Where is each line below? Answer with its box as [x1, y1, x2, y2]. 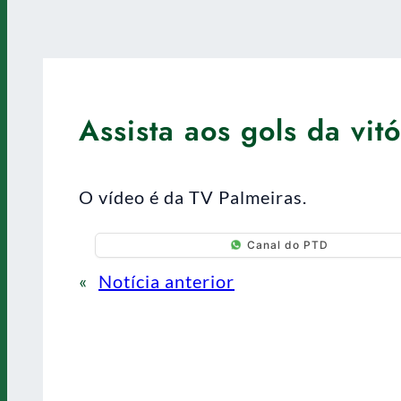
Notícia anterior [98, 269, 235, 292]
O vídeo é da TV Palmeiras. [79, 185, 307, 208]
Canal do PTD [246, 238, 328, 252]
